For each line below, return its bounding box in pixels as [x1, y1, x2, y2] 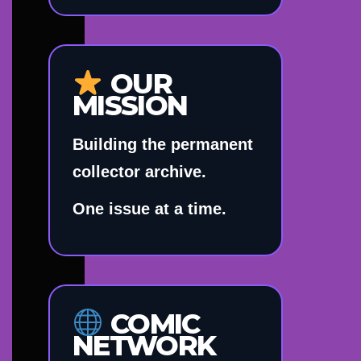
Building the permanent [73, 135, 253, 153]
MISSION [73, 88, 188, 122]
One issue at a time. [73, 199, 226, 218]
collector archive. [73, 162, 206, 180]
